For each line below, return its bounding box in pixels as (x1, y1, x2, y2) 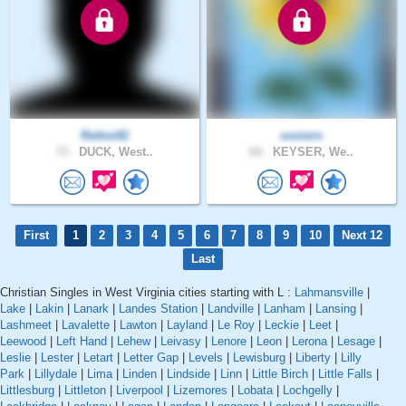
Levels (188, 351, 223, 365)
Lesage (337, 334, 375, 349)
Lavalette (62, 318, 110, 333)
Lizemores (173, 383, 227, 398)
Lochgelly (283, 383, 333, 398)
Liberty (295, 351, 331, 365)
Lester (41, 351, 73, 365)
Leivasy (160, 334, 201, 349)
